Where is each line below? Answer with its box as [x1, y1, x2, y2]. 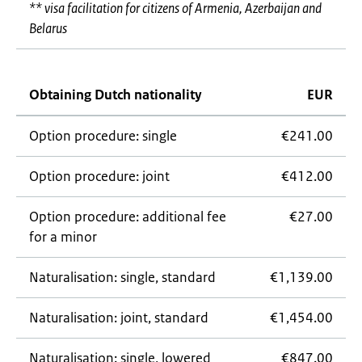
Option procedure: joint [29, 167, 170, 185]
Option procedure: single [29, 127, 177, 145]
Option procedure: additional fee [29, 208, 226, 225]
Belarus [29, 19, 67, 37]
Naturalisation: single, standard [29, 268, 216, 286]
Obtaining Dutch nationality [29, 86, 202, 103]
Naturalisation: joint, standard [29, 309, 208, 326]
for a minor [29, 228, 97, 246]
